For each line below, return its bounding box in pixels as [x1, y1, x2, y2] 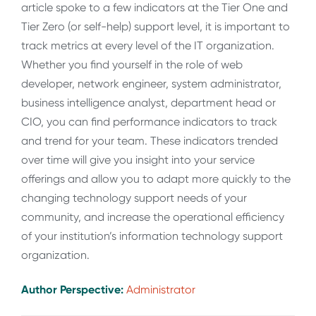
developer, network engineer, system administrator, [21, 76, 281, 90]
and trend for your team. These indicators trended [21, 133, 278, 147]
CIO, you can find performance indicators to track [21, 114, 277, 128]
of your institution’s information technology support [21, 229, 283, 243]
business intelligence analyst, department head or [21, 95, 276, 109]
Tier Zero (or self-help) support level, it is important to [21, 19, 290, 33]
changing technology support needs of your [21, 190, 247, 205]
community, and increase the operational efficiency [21, 209, 284, 224]
